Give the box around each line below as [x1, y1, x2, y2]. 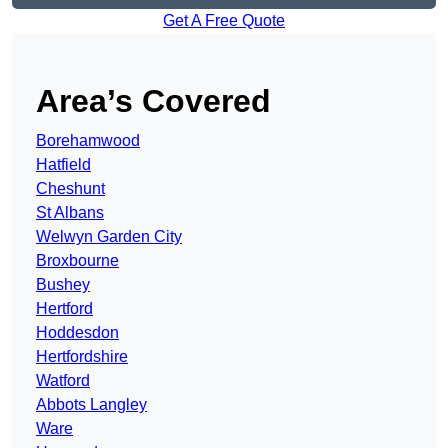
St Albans [36, 204, 104, 222]
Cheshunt [36, 180, 105, 198]
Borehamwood [36, 132, 140, 150]
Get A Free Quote [163, 12, 285, 30]
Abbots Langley [36, 396, 147, 414]
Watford [36, 372, 90, 390]
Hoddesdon [36, 324, 119, 342]
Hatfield [36, 156, 91, 174]
